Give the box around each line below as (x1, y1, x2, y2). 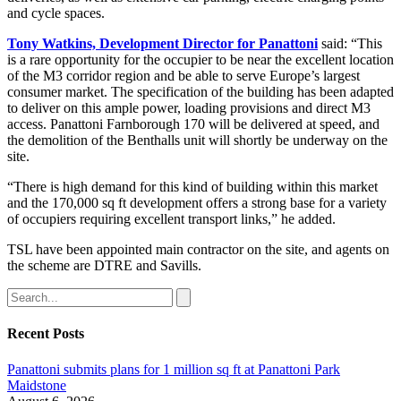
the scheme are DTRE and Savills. (7, 258, 201, 274)
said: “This (321, 36, 382, 52)
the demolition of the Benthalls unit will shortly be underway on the (7, 132, 388, 149)
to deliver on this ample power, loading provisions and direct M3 (7, 100, 371, 116)
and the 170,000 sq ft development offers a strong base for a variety (7, 195, 387, 211)
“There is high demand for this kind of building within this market (7, 179, 378, 195)
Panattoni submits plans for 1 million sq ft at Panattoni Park (7, 361, 340, 377)
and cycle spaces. (7, 5, 105, 21)
